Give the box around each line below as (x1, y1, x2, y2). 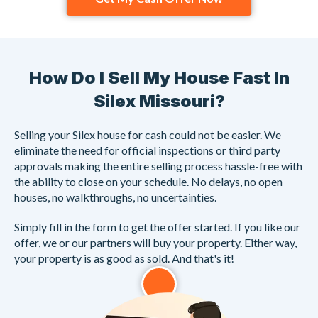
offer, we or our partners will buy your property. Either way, (14, 236, 297, 250)
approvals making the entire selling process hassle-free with (14, 159, 302, 173)
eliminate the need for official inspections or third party (14, 143, 280, 158)
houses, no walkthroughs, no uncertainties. (14, 190, 216, 204)
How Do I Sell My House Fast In (28, 67, 290, 89)
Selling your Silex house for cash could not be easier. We (14, 128, 281, 142)
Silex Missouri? (93, 91, 225, 112)
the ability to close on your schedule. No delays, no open (14, 175, 283, 189)
